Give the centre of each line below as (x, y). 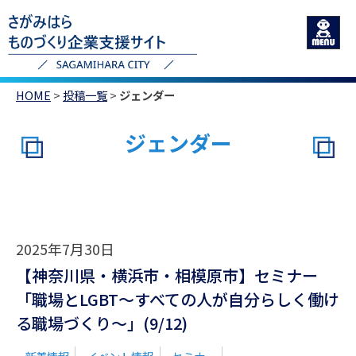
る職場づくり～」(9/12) (102, 323)
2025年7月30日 (65, 249)
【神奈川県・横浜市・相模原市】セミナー (167, 275)
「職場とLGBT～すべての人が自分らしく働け (178, 299)
